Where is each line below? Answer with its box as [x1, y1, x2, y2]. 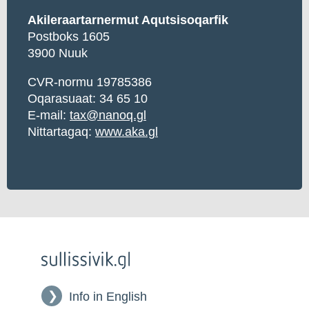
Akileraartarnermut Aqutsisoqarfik [28, 12, 228, 27]
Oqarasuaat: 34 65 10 [28, 91, 148, 106]
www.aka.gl [95, 124, 158, 139]
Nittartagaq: [28, 124, 95, 139]
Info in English [69, 290, 147, 303]
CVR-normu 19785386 [28, 74, 152, 89]
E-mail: [28, 108, 70, 122]
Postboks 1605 [28, 29, 110, 43]
